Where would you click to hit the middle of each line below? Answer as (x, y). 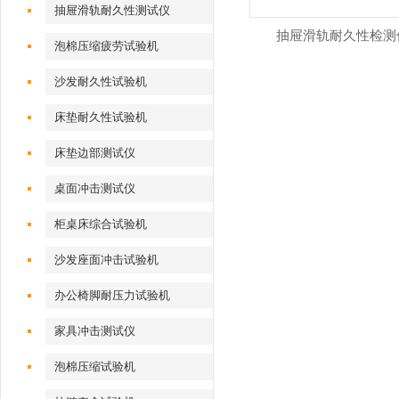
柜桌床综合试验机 (101, 224)
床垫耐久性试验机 (101, 117)
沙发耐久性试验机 (101, 81)
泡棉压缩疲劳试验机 (107, 46)
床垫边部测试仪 (95, 153)
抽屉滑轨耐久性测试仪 (113, 10)
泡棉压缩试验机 (95, 366)
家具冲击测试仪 (95, 331)
